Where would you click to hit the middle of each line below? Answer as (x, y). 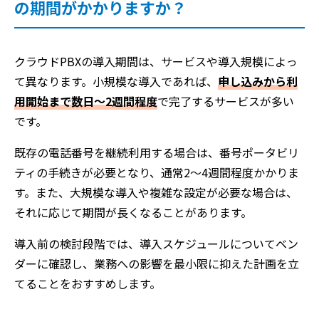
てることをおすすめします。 (88, 283)
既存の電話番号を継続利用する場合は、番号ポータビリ (157, 152)
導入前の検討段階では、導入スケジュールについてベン (156, 243)
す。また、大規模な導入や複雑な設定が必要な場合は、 (156, 192)
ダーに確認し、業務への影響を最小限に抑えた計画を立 (157, 263)
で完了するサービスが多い (226, 101)
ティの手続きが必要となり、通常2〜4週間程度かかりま (157, 172)
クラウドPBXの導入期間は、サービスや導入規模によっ (156, 61)
